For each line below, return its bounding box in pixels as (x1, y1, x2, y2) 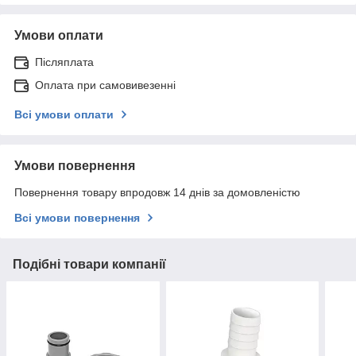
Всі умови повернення (14, 211, 140, 224)
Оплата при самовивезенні (35, 78, 176, 91)
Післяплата (35, 55, 94, 68)
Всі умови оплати (14, 107, 114, 121)
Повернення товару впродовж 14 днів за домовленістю (14, 185, 300, 199)
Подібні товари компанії (13, 257, 166, 271)
